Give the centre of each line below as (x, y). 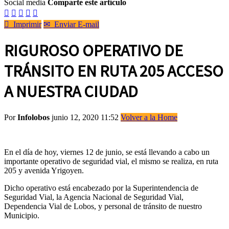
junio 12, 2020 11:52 (86, 117)
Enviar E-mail (75, 24)
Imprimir (25, 24)
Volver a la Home (149, 117)
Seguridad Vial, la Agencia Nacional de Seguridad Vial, (94, 197)
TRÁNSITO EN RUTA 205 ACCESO (114, 71)
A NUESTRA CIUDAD (71, 92)
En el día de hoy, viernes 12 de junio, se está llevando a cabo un (107, 152)
